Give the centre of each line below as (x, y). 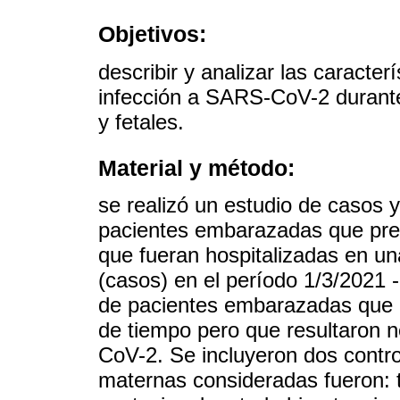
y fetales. (141, 121)
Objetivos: (152, 34)
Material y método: (196, 167)
